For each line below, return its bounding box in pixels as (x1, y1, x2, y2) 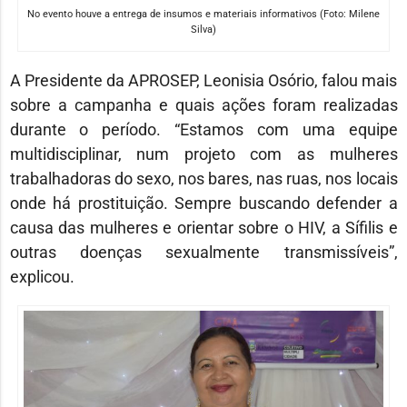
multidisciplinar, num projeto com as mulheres (9, 144, 398, 164)
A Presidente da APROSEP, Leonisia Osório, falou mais (9, 70, 398, 90)
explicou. (9, 266, 74, 286)
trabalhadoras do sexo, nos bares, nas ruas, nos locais (9, 168, 398, 188)
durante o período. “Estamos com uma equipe (9, 119, 398, 139)
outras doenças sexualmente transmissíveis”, (9, 242, 398, 262)
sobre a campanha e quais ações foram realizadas (9, 94, 398, 114)
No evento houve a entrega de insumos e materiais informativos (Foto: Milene (27, 7, 380, 20)
